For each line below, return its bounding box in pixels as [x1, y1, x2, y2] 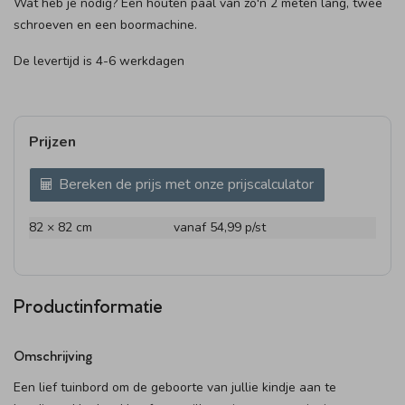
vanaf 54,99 [174, 219, 245, 236]
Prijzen [29, 132, 76, 152]
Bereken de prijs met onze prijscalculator [59, 174, 314, 194]
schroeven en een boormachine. [14, 16, 197, 33]
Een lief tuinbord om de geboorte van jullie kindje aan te [14, 379, 336, 396]
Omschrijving [14, 346, 92, 363]
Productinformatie [14, 293, 163, 316]
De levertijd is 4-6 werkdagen [14, 52, 184, 70]
